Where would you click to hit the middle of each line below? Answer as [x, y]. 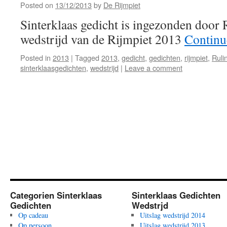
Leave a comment [154, 68]
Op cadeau [33, 215]
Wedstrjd [150, 205]
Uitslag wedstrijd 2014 [172, 215]
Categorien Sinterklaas [56, 195]
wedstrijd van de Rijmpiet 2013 [102, 39]
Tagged [87, 58]
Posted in [35, 58]
